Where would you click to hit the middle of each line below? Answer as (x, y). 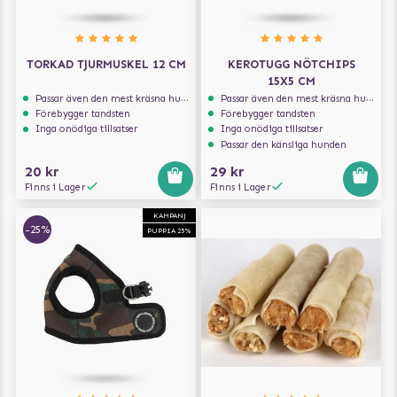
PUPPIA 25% (169, 230)
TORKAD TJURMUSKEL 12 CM (106, 65)
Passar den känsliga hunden (284, 144)
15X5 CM (291, 82)
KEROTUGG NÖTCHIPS (291, 65)
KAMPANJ (169, 215)
